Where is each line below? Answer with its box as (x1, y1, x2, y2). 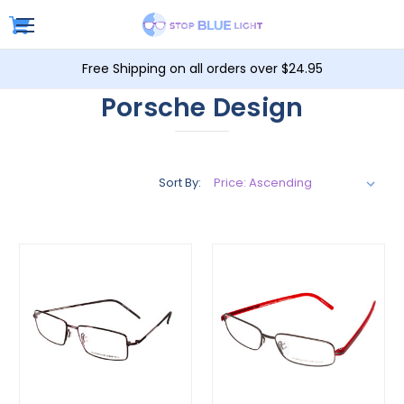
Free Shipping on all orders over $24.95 (81, 59, 323, 78)
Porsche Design (100, 89, 304, 125)
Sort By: (159, 173, 201, 191)
